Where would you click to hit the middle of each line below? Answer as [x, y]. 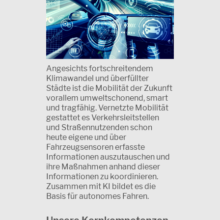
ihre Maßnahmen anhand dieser [103, 167]
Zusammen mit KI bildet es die [101, 187]
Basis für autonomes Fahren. [97, 196]
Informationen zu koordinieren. [102, 177]
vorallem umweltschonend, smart [107, 98]
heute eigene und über [86, 137]
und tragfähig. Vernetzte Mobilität [107, 108]
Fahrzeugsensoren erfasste [96, 147]
